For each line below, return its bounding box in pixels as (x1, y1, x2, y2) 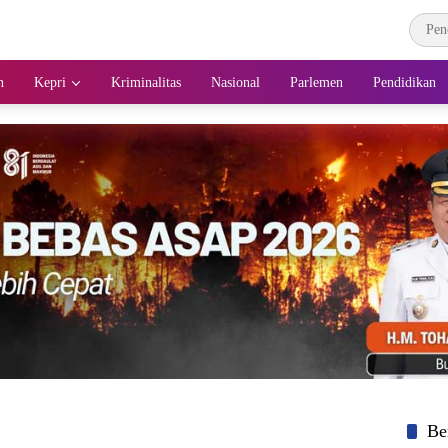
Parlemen (290, 74, 343, 90)
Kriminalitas (111, 74, 181, 90)
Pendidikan (373, 74, 436, 90)
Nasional (211, 74, 260, 90)
